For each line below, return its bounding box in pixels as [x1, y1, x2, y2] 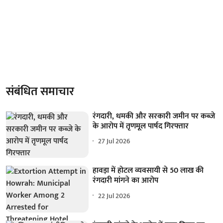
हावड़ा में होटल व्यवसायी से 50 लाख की [93, 164, 204, 178]
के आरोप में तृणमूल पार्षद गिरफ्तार [93, 119, 189, 133]
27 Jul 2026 [98, 135, 131, 147]
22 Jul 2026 [98, 190, 131, 202]
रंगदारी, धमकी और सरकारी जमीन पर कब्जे [93, 109, 216, 123]
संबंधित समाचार [6, 81, 74, 102]
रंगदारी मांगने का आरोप [93, 174, 159, 188]
